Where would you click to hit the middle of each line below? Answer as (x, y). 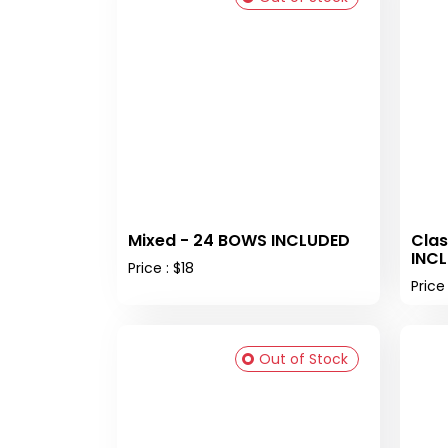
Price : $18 (161, 267)
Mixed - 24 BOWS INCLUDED (239, 240)
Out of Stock (303, 358)
